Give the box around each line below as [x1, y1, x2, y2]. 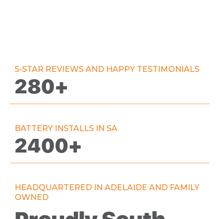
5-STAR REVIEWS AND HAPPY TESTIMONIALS [15, 64, 199, 74]
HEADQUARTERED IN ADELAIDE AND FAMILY [15, 182, 199, 192]
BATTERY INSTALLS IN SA [15, 123, 117, 133]
